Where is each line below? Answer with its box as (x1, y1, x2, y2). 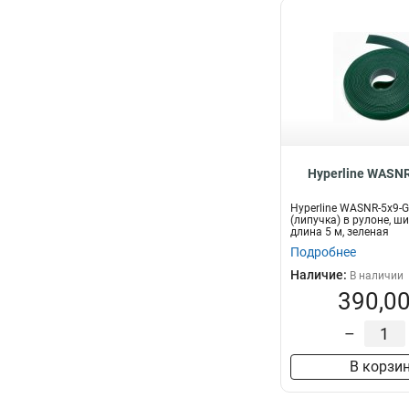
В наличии (350, 269, 404, 282)
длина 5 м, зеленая (290, 225, 389, 238)
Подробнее (290, 245, 356, 259)
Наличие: (290, 267, 350, 282)
